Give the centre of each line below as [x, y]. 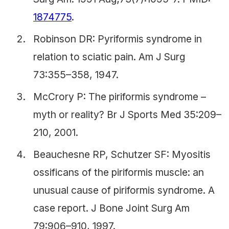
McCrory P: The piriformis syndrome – [120, 96]
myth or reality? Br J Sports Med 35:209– [127, 114]
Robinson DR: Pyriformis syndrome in [118, 39]
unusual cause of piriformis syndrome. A [124, 190]
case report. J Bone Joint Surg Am [111, 208]
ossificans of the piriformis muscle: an [119, 172]
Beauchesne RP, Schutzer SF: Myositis [122, 154]
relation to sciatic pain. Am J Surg [109, 56]
